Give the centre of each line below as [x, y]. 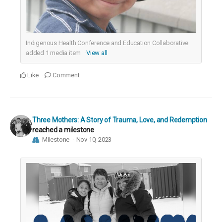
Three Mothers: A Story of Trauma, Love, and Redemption [120, 120]
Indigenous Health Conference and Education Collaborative [107, 43]
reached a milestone [63, 130]
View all [97, 53]
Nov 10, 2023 [94, 139]
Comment [65, 75]
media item [66, 53]
